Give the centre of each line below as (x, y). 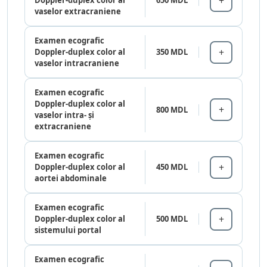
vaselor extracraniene (78, 12)
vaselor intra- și (64, 115)
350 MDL (172, 52)
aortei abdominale (71, 178)
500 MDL (172, 219)
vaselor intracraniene (77, 63)
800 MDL (172, 109)
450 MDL (172, 167)
